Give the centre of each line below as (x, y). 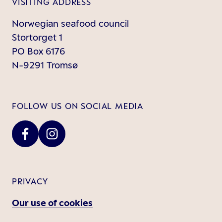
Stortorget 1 (37, 37)
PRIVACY (30, 181)
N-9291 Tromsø (45, 65)
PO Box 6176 (38, 51)
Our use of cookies (52, 203)
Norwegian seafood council (70, 23)
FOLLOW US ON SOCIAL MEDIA (78, 106)
